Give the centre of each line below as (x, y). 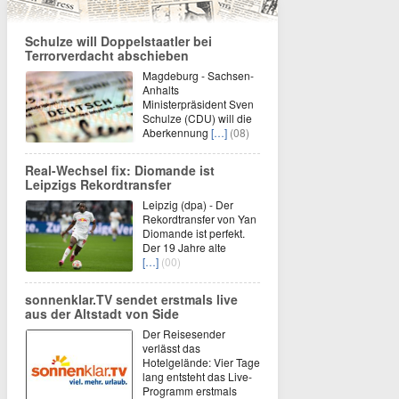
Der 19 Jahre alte (184, 247)
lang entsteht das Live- (197, 376)
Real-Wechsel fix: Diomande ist (120, 170)
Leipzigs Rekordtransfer (98, 184)
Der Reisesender (184, 334)
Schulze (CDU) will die (197, 118)
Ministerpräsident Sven (198, 104)
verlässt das (171, 348)
